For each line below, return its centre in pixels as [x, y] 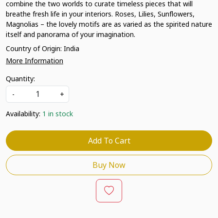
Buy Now [109, 165]
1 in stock [58, 114]
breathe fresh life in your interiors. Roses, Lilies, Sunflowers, [100, 14]
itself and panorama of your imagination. [71, 34]
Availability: [23, 114]
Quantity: [20, 79]
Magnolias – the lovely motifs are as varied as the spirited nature [109, 24]
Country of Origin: [35, 48]
